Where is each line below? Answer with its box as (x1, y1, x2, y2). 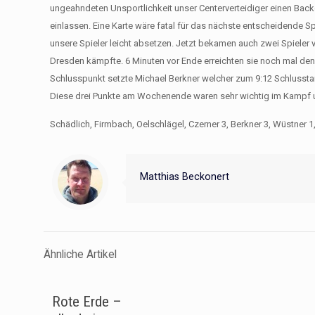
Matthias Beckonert (140, 171, 229, 182)
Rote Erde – (52, 293, 122, 310)
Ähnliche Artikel (44, 248, 117, 261)
